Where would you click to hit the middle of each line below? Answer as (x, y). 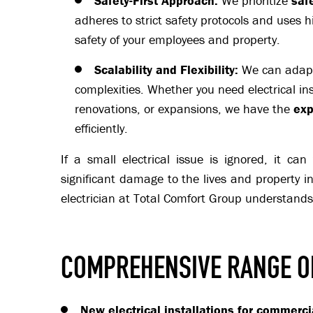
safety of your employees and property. (177, 40)
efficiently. (101, 129)
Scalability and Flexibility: (166, 70)
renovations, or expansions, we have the (184, 109)
